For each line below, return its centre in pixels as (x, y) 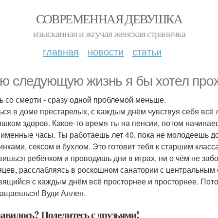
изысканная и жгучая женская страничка (109, 33)
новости (106, 51)
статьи (147, 51)
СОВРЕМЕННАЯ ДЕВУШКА (109, 18)
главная (61, 51)
